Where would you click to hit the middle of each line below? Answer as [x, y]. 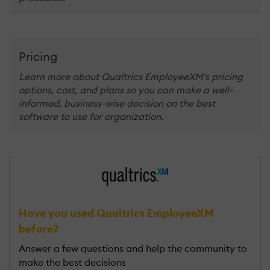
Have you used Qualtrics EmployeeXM [116, 213]
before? [39, 228]
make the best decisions [72, 262]
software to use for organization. [91, 117]
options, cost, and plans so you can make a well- [126, 90]
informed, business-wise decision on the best [117, 103]
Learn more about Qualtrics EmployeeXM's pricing [131, 77]
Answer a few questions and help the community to [133, 248]
